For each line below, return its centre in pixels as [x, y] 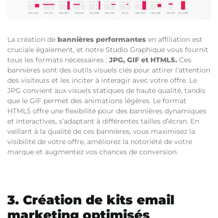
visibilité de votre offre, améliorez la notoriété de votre [100, 141]
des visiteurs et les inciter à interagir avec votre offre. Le [102, 80]
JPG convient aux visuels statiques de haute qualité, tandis [106, 90]
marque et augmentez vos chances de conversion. [93, 152]
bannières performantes [102, 39]
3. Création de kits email [91, 200]
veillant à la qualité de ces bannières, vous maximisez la [101, 131]
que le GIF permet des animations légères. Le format [97, 100]
